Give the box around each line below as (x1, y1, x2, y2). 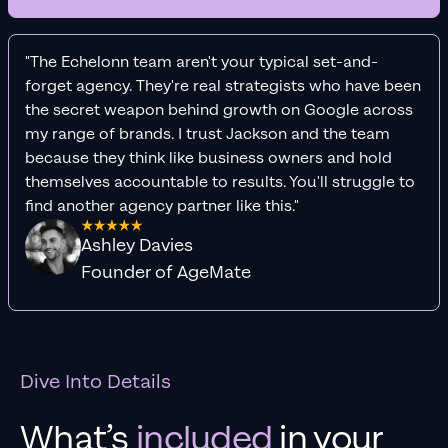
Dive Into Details (20, 369, 171, 396)
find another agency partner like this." (25, 196, 299, 218)
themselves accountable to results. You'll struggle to (25, 172, 415, 194)
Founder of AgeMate (81, 261, 251, 285)
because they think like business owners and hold (25, 148, 392, 170)
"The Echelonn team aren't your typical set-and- (25, 52, 378, 74)
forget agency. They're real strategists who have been (25, 76, 421, 98)
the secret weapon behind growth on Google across (25, 100, 413, 122)
